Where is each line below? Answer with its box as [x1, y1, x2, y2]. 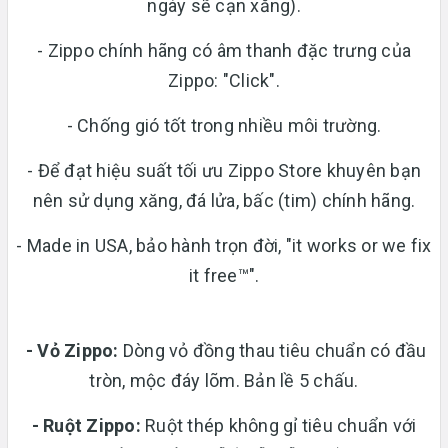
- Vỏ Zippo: [21, 339, 123, 361]
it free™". [188, 264, 260, 286]
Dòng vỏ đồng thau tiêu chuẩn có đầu [122, 339, 427, 361]
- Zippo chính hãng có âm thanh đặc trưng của [37, 39, 411, 61]
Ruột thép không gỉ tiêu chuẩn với [145, 414, 417, 436]
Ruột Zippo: [43, 414, 146, 436]
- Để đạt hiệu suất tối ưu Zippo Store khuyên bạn [27, 159, 421, 181]
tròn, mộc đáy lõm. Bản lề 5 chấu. [89, 369, 359, 391]
